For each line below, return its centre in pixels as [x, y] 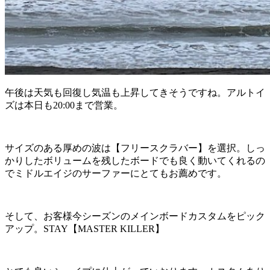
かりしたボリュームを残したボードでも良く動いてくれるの [135, 160]
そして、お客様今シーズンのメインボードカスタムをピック [135, 216]
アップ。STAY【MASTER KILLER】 [85, 228]
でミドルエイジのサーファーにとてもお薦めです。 [116, 173]
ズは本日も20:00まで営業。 [64, 105]
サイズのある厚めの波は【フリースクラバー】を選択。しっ [135, 148]
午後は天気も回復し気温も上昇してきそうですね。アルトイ [135, 92]
